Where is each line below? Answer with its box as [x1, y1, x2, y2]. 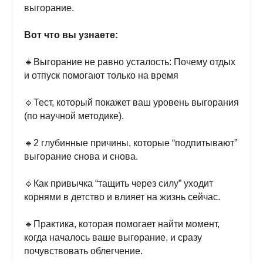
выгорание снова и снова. [24, 151, 138, 161]
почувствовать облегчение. [24, 246, 143, 256]
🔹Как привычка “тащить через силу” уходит [24, 178, 213, 188]
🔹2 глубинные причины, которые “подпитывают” [24, 138, 237, 148]
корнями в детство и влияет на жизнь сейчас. [24, 192, 220, 202]
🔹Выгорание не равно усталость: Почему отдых [24, 57, 235, 67]
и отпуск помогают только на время [24, 70, 178, 80]
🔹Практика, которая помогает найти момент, [24, 219, 220, 229]
